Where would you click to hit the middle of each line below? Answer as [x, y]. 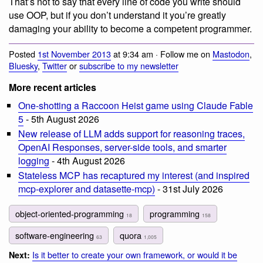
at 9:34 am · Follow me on [162, 54]
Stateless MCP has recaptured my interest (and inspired [134, 175]
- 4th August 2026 [87, 160]
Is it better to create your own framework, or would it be [135, 254]
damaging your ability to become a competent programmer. [130, 28]
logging [34, 160]
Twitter [55, 66]
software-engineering [56, 235]
